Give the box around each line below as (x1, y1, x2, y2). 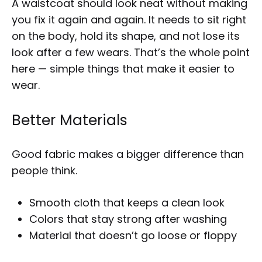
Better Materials (12, 110, 127, 131)
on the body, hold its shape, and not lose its (12, 29, 240, 44)
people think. (12, 163, 77, 178)
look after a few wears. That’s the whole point (12, 45, 250, 60)
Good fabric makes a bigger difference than (12, 147, 244, 162)
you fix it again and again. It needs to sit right (12, 12, 246, 27)
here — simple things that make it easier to (12, 61, 235, 77)
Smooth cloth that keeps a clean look (29, 195, 225, 211)
